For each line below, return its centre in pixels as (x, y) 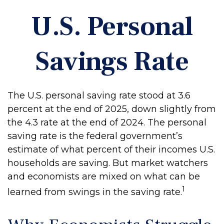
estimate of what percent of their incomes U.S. (111, 149)
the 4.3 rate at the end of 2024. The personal (107, 122)
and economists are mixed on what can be (104, 176)
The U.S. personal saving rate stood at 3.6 (99, 95)
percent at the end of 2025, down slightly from (112, 109)
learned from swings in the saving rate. (95, 192)
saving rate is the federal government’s (95, 136)
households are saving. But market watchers (108, 163)
